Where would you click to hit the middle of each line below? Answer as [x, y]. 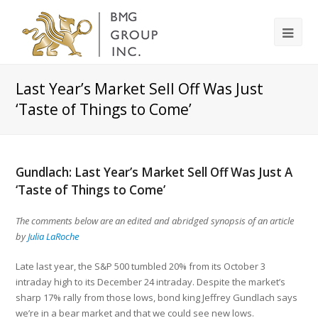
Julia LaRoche [54, 236]
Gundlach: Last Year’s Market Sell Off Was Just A [154, 172]
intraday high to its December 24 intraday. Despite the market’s [151, 282]
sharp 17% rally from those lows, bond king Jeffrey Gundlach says [157, 297]
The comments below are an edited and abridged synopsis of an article [155, 221]
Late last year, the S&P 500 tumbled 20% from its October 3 [141, 266]
